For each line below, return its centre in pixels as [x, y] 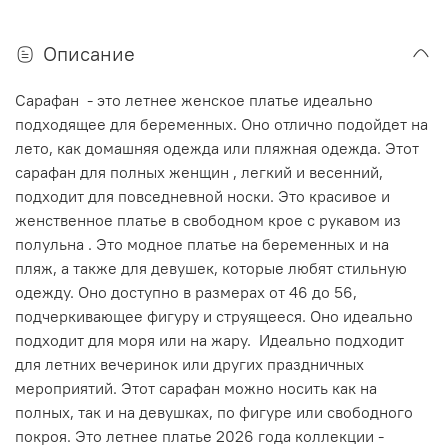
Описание [89, 53]
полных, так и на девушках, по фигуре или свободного [214, 411]
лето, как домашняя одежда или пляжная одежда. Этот [217, 147]
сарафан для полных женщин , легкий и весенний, [199, 171]
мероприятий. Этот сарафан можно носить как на [196, 387]
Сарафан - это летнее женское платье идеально [194, 99]
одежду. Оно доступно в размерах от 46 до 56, [186, 291]
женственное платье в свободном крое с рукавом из [208, 219]
